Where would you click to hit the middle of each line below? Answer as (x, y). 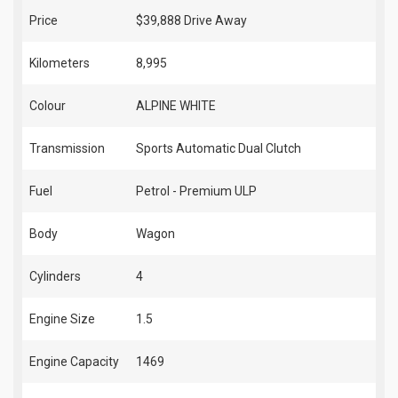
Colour (48, 105)
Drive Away (215, 20)
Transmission (67, 148)
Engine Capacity (74, 361)
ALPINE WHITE (176, 105)
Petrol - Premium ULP (196, 191)
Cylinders (55, 276)
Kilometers (60, 63)
